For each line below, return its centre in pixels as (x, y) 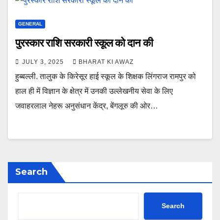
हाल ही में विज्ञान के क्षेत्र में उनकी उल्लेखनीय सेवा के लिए (94, 91)
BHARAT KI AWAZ (106, 62)
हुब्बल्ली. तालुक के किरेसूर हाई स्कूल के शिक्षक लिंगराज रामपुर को (106, 76)
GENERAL (30, 24)
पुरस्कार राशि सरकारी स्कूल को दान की (84, 43)
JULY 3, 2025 (44, 62)
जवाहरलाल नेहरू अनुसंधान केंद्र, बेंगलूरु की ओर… (87, 106)
